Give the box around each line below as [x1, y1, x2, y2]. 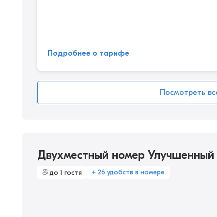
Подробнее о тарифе [47, 49, 129, 58]
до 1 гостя [50, 168, 82, 177]
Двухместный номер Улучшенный [37, 148, 214, 162]
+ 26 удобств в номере [92, 168, 165, 176]
